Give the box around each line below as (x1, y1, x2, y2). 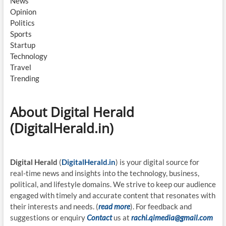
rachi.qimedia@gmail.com (131, 213, 213, 222)
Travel (10, 63, 31, 72)
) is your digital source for (115, 157, 199, 167)
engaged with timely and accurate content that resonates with (10, 191, 215, 200)
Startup (10, 40, 35, 50)
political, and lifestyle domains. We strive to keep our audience (10, 180, 216, 189)
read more (98, 202, 130, 211)
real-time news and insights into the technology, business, (10, 168, 199, 178)
